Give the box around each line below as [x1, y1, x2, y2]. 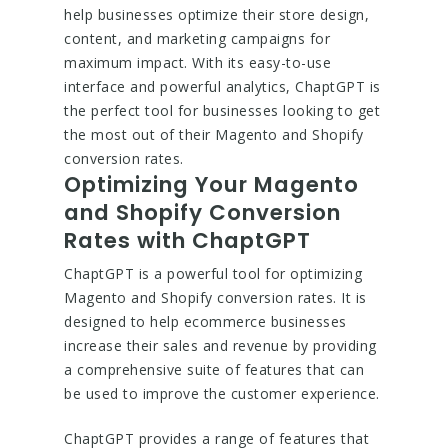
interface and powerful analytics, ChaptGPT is [64, 77, 381, 96]
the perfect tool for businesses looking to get [64, 101, 380, 120]
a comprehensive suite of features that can [64, 360, 364, 379]
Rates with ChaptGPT [64, 225, 311, 256]
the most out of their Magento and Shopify [64, 125, 364, 144]
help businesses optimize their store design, [64, 5, 369, 24]
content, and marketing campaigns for [64, 29, 330, 48]
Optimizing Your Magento [64, 169, 359, 200]
